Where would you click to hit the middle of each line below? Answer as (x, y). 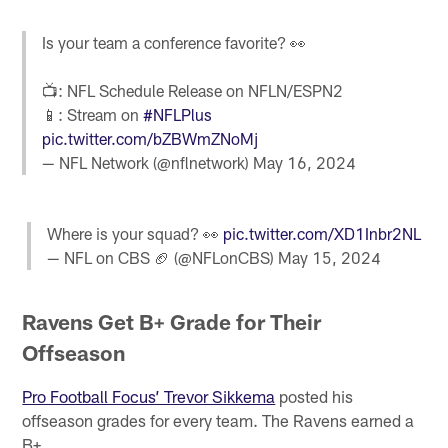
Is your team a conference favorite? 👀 (174, 43)
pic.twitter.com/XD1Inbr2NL (322, 233)
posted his (314, 396)
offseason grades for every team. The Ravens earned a (218, 420)
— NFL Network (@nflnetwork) (148, 163)
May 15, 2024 (329, 257)
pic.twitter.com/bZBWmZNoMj (150, 139)
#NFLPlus (178, 115)
